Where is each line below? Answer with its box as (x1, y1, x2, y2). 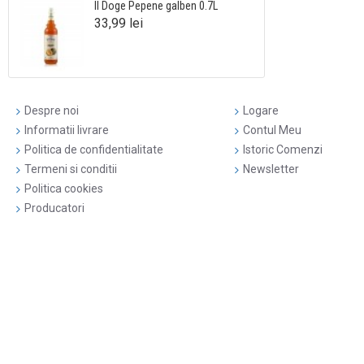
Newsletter (242, 162, 299, 175)
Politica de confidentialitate (24, 143, 163, 156)
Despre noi (24, 104, 79, 117)
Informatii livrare (24, 123, 109, 136)
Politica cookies (24, 182, 103, 195)
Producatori (24, 201, 84, 214)
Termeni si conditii (24, 162, 117, 175)
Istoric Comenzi (242, 143, 323, 156)
